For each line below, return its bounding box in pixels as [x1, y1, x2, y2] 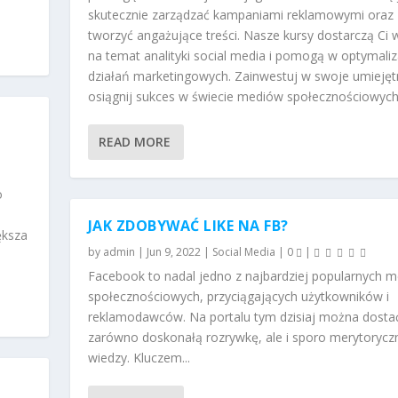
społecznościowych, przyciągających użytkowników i [87, 287, 389, 305]
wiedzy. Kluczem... [87, 348, 190, 366]
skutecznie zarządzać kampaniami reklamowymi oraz [87, 5, 394, 23]
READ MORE [98, 133, 171, 151]
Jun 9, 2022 [146, 243, 201, 259]
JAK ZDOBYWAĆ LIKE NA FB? [87, 215, 289, 235]
